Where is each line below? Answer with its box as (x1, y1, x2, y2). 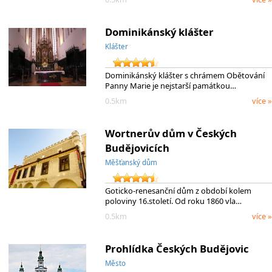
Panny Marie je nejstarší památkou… (104, 80, 236, 92)
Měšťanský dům (104, 157, 157, 167)
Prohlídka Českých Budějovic (104, 241, 249, 256)
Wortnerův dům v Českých (104, 126, 237, 140)
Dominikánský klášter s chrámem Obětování (104, 70, 265, 81)
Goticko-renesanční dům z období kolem (104, 185, 251, 197)
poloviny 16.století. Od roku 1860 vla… (104, 195, 242, 207)
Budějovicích (104, 140, 169, 155)
